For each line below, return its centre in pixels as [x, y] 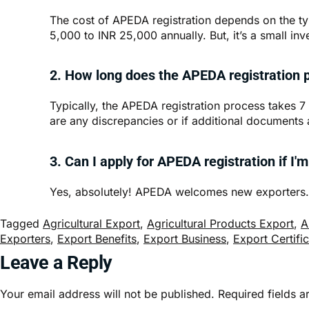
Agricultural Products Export [220, 223]
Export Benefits [97, 238]
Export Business [185, 238]
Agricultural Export [91, 223]
